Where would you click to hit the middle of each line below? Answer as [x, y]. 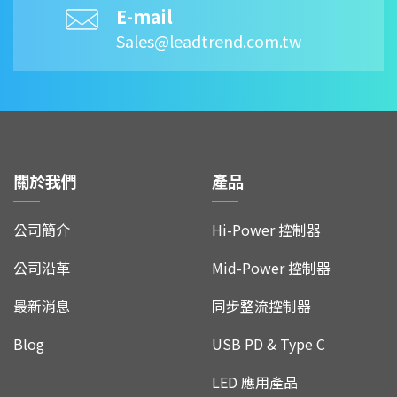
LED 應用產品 [255, 381]
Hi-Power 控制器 [266, 229]
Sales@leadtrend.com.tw [209, 40]
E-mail [144, 16]
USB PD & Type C [269, 343]
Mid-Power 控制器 [271, 267]
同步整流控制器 [261, 305]
